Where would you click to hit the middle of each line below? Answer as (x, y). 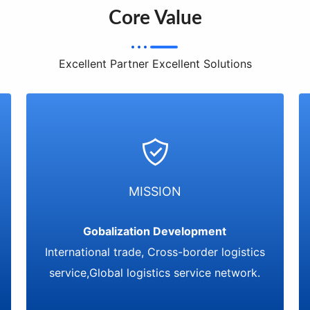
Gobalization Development (155, 231)
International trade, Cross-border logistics (155, 252)
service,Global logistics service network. (155, 273)
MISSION (155, 191)
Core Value (155, 18)
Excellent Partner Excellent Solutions (155, 64)
